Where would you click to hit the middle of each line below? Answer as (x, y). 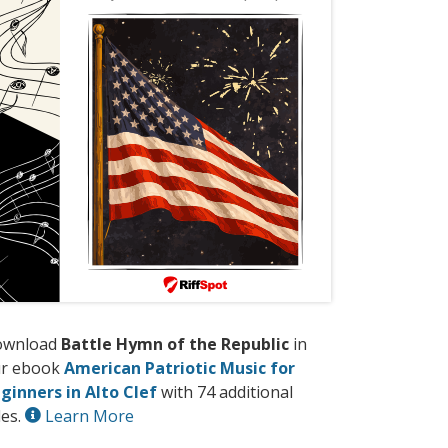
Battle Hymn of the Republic (175, 344)
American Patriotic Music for (179, 368)
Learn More (87, 416)
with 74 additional (225, 392)
